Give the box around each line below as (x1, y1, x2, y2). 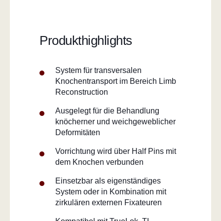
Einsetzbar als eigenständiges (55, 177, 161, 185)
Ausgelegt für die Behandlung (55, 107, 159, 115)
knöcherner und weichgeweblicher (55, 117, 176, 126)
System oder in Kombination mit (55, 187, 166, 196)
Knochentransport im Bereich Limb (55, 77, 176, 86)
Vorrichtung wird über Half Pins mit (55, 147, 176, 156)
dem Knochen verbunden (55, 158, 144, 167)
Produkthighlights (39, 34, 132, 48)
